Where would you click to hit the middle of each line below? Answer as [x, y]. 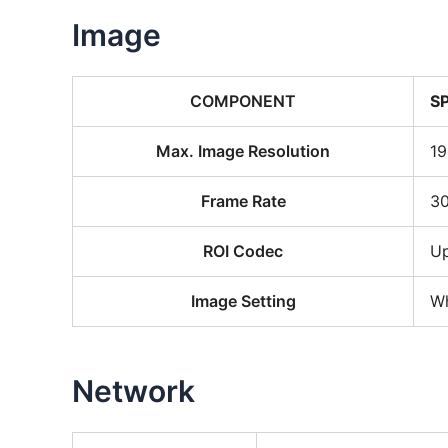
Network [133, 391]
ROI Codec [243, 251]
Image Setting [243, 301]
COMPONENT [243, 101]
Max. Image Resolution [243, 151]
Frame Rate [243, 201]
